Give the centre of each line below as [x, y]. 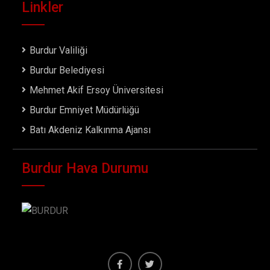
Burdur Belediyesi [67, 71]
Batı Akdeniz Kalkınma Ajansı [90, 130]
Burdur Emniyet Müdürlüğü [85, 110]
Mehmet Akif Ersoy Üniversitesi [97, 90]
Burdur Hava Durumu [85, 169]
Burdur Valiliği [59, 51]
